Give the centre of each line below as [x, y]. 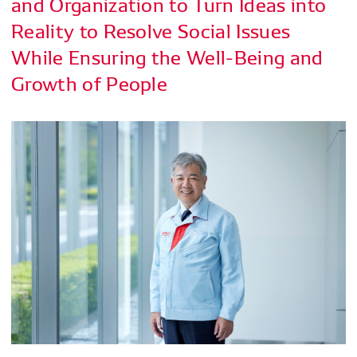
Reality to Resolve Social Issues [151, 29]
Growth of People [90, 82]
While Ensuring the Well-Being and [167, 56]
